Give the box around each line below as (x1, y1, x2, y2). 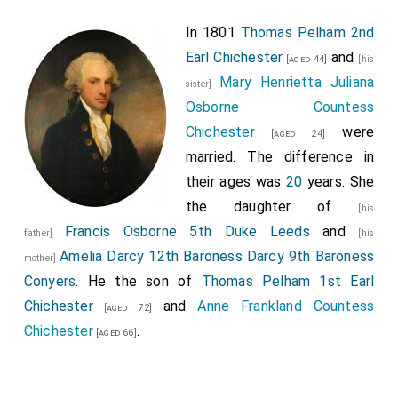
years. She (302, 173, 375, 190)
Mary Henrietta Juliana (219, 74, 375, 91)
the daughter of (185, 198, 359, 215)
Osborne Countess (185, 99, 375, 115)
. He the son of (76, 273, 202, 290)
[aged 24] (254, 128, 326, 139)
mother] (23, 252, 60, 264)
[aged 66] (92, 327, 137, 338)
